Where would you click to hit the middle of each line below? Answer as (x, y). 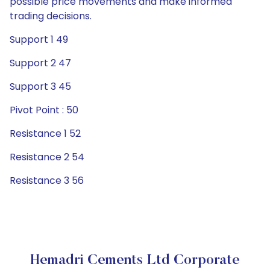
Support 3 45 (40, 86)
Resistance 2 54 (47, 157)
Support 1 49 (39, 39)
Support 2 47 (40, 63)
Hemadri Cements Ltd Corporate (135, 260)
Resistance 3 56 (47, 181)
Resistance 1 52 (45, 133)
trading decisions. (51, 16)
